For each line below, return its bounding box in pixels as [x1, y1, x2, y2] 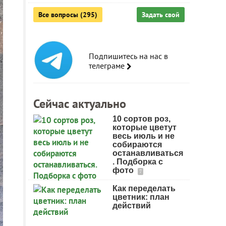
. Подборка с [112, 157, 163, 166]
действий [112, 201, 151, 210]
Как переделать [112, 184, 176, 193]
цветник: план [112, 193, 169, 201]
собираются [112, 140, 162, 149]
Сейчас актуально [33, 96, 126, 111]
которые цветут [112, 123, 177, 132]
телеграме [89, 61, 127, 71]
